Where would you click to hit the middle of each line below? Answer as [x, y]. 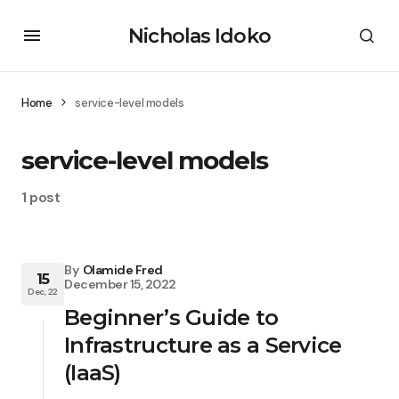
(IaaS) [93, 373]
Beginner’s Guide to [171, 318]
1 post [41, 197]
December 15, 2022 [120, 284]
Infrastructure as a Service [203, 345]
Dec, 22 [43, 291]
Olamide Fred [122, 270]
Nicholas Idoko [199, 36]
